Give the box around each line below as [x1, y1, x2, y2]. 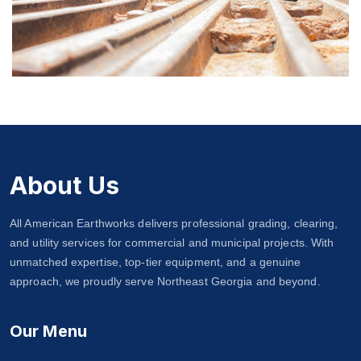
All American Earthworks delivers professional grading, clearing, [10, 217, 338, 230]
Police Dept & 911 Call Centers [58, 89, 303, 110]
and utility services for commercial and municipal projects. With [10, 236, 334, 250]
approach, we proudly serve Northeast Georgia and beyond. [10, 275, 321, 288]
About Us [10, 171, 119, 201]
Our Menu [10, 322, 87, 342]
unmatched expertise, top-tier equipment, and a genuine [10, 255, 301, 269]
